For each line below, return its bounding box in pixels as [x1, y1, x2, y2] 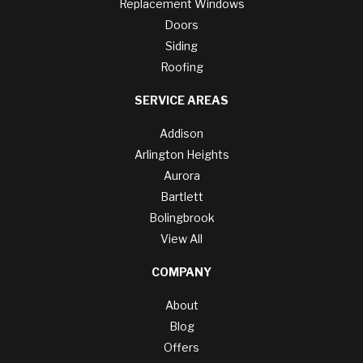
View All [160, 232, 203, 246]
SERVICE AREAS [135, 93, 228, 108]
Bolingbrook [148, 211, 215, 225]
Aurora [163, 169, 200, 183]
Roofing [160, 60, 203, 75]
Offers [164, 340, 199, 355]
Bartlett [160, 190, 203, 204]
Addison [160, 126, 203, 141]
